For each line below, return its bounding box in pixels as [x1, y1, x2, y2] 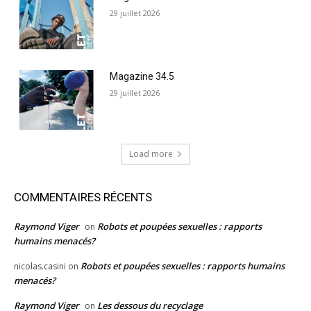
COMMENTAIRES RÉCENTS [14, 190, 152, 204]
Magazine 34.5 [110, 71, 175, 83]
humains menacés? [14, 234, 95, 247]
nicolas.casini [14, 260, 66, 272]
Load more [128, 147, 173, 160]
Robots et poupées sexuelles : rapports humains [81, 259, 285, 272]
